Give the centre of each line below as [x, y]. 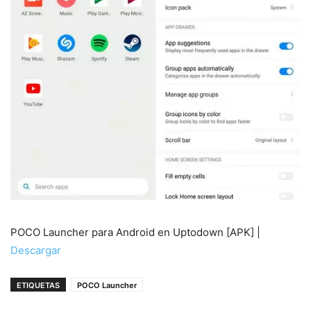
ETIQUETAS [38, 286]
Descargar [36, 251]
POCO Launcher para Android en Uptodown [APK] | [135, 233]
